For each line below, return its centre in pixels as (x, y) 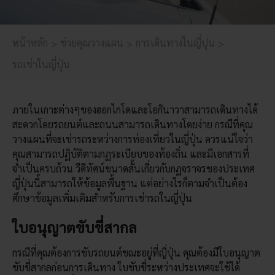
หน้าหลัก (30, 43)
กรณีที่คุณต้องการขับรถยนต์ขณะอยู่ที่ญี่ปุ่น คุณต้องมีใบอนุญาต (136, 252)
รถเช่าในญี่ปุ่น (41, 64)
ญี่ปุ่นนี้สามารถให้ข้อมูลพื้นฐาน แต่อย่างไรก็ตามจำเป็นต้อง (130, 183)
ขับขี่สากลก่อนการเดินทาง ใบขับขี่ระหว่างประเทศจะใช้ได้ (126, 267)
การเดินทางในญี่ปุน (175, 43)
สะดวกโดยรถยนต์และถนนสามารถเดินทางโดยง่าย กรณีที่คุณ (132, 124)
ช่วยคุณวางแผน (92, 43)
